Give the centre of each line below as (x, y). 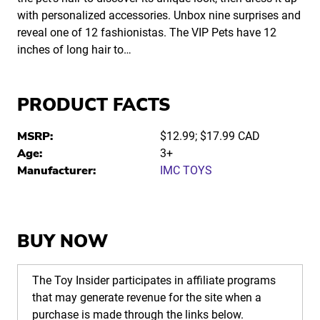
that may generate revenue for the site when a (147, 298)
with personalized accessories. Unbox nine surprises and (159, 16)
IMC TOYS (186, 171)
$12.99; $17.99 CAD (210, 136)
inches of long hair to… (74, 50)
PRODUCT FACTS (94, 105)
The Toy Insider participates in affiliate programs (154, 281)
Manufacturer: (56, 171)
